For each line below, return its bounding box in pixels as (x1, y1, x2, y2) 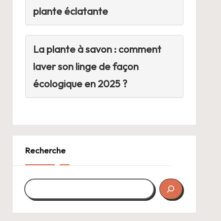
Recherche (25, 145, 66, 156)
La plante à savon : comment (33, 43, 161, 56)
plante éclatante (33, 5, 108, 18)
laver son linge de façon (33, 60, 139, 73)
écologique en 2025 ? (33, 77, 127, 90)
